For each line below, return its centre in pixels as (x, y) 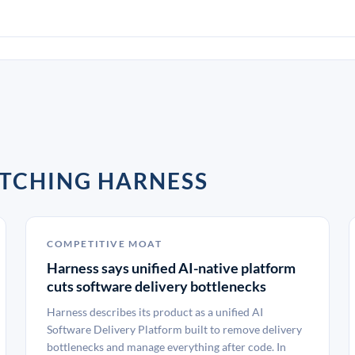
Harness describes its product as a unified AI (155, 312)
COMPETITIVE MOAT (105, 244)
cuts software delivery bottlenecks (157, 286)
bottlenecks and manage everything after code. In (166, 347)
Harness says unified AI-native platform (171, 268)
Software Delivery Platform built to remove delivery (174, 329)
